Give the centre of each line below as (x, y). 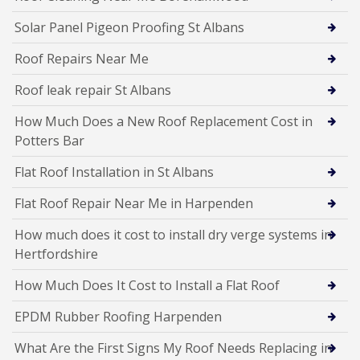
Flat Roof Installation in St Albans (114, 172)
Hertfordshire (56, 254)
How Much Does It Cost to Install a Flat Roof (147, 285)
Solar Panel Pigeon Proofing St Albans (129, 27)
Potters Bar (49, 140)
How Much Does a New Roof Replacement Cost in (164, 121)
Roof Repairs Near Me (82, 58)
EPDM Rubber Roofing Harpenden (118, 316)
